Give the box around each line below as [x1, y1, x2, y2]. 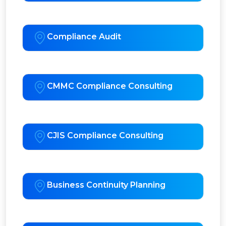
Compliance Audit [47, 32, 121, 42]
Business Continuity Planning [47, 180, 165, 190]
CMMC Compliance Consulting [47, 81, 173, 91]
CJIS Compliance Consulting [47, 131, 163, 141]
